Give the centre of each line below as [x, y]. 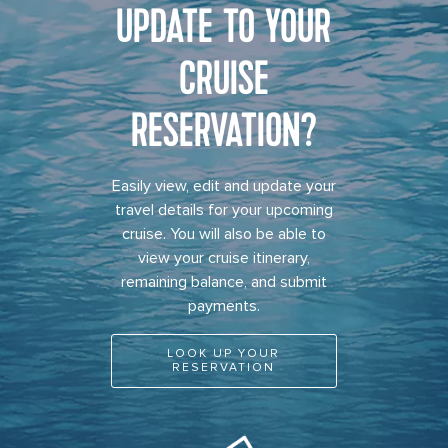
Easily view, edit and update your [223, 185]
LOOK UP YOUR [224, 353]
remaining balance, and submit [223, 281]
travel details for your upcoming [223, 209]
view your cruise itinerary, [223, 257]
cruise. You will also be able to [223, 233]
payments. [223, 305]
